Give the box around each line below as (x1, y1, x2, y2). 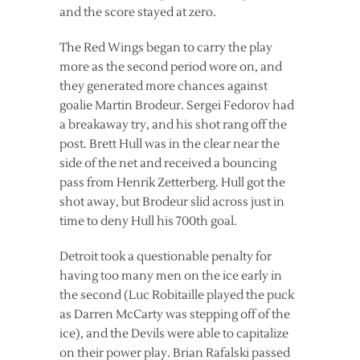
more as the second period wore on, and (59, 59, 282, 75)
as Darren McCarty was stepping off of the (59, 307, 290, 322)
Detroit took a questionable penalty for (59, 249, 272, 264)
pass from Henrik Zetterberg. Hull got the (59, 175, 285, 190)
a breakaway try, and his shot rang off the (59, 117, 287, 133)
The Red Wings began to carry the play (59, 40, 272, 55)
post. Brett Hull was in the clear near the (59, 137, 280, 152)
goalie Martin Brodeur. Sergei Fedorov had (59, 98, 294, 113)
